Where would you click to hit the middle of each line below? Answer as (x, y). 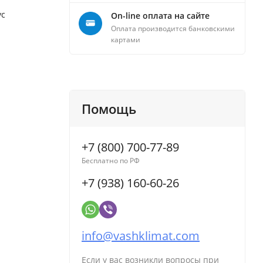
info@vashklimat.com (141, 235)
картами (126, 39)
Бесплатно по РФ (111, 160)
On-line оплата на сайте (160, 15)
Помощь (109, 108)
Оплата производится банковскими (173, 28)
